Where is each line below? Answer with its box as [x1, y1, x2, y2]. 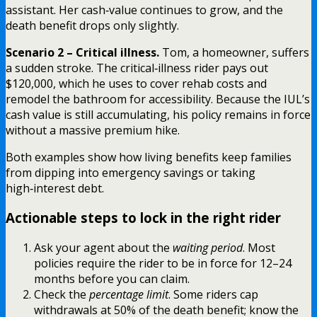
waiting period [173, 239, 243, 255]
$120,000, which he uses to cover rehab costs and [6, 75, 267, 91]
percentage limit [89, 286, 168, 302]
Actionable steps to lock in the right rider [6, 209, 281, 227]
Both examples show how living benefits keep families [6, 149, 292, 165]
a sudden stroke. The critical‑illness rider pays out [6, 59, 268, 76]
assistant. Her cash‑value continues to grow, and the [6, 1, 283, 18]
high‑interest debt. [6, 180, 104, 196]
